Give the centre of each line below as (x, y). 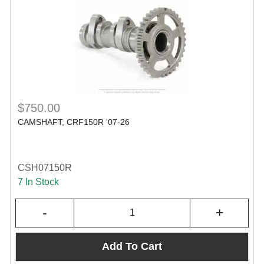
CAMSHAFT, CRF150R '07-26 (74, 122)
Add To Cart (132, 247)
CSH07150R (45, 167)
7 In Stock (38, 181)
